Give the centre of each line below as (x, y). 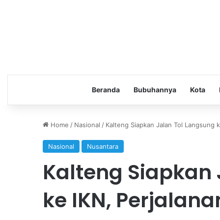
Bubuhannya (155, 89)
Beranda (106, 89)
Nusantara (103, 146)
